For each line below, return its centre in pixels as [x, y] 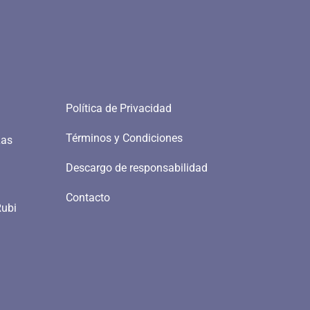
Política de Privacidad [119, 109]
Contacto [88, 198]
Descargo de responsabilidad [137, 168]
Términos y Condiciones [125, 138]
